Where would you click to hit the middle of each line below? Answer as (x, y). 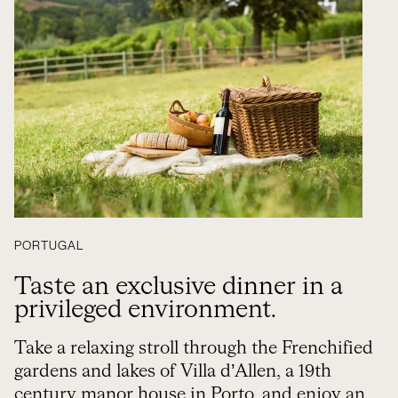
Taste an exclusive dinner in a (179, 287)
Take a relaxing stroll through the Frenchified (194, 348)
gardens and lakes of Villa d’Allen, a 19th (173, 371)
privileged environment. (145, 310)
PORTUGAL (49, 246)
